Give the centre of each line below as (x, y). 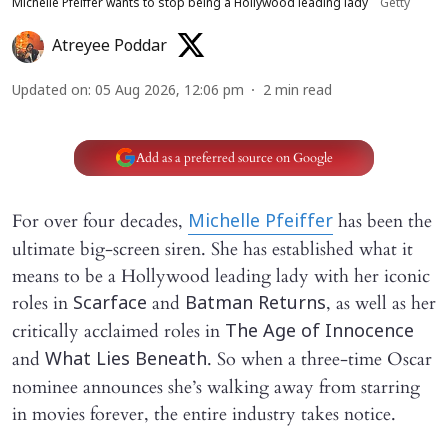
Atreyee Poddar (109, 47)
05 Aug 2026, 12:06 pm (169, 92)
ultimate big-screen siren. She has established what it (212, 250)
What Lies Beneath (126, 361)
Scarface (110, 305)
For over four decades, (100, 222)
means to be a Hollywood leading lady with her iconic (221, 277)
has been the (382, 222)
